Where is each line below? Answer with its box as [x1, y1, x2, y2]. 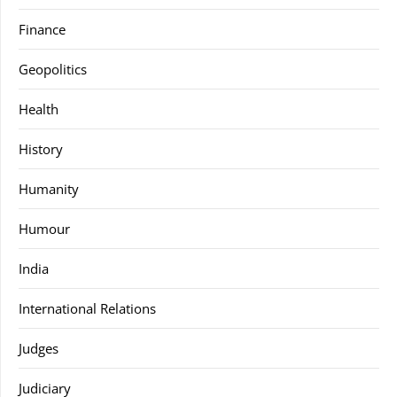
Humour [19, 219, 70, 237]
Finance [19, 19, 66, 38]
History [19, 139, 63, 158]
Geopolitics [19, 59, 87, 78]
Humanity [19, 179, 79, 198]
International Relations [19, 299, 156, 317]
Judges [19, 339, 58, 357]
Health [19, 99, 58, 118]
